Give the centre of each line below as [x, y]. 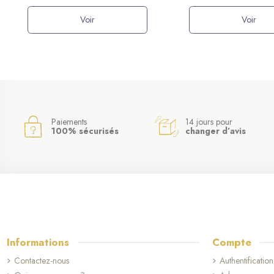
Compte [231, 242]
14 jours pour [209, 121]
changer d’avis [216, 131]
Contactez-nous [41, 260]
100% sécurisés [85, 131]
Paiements [69, 121]
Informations [38, 242]
